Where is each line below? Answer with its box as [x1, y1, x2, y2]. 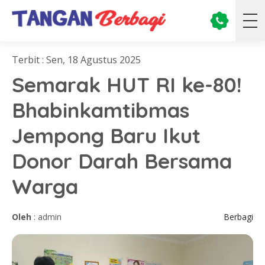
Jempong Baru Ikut [12, 122, 201, 148]
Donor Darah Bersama [12, 148, 232, 174]
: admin [31, 211, 62, 222]
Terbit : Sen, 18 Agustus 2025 [12, 53, 141, 66]
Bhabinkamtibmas [12, 97, 189, 123]
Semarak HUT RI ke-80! [12, 72, 242, 98]
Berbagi [224, 211, 253, 222]
